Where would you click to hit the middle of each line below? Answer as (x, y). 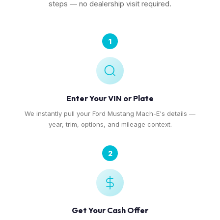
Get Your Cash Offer (110, 210)
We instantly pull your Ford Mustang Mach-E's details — (110, 113)
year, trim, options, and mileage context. (110, 124)
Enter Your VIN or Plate (110, 98)
